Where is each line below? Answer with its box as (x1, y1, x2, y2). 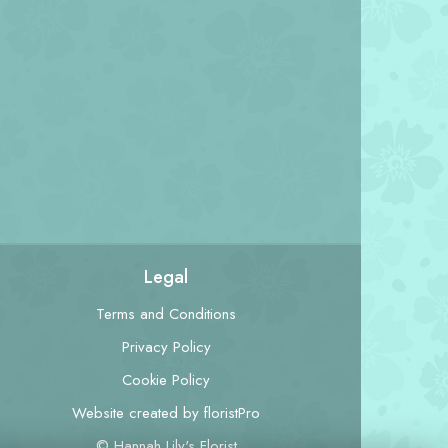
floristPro (204, 402, 260, 424)
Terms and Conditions (96, 303, 236, 325)
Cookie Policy (122, 369, 210, 391)
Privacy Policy (121, 336, 211, 358)
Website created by (72, 402, 204, 424)
